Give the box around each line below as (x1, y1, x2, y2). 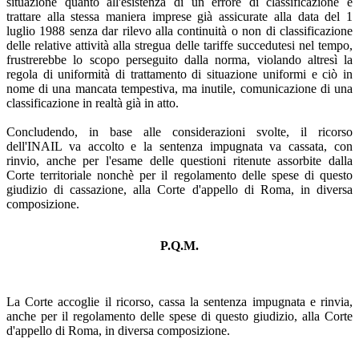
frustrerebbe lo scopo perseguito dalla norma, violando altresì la (6, 52, 353, 67)
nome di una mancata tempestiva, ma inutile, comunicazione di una (6, 81, 353, 95)
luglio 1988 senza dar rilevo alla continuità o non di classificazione (6, 23, 353, 38)
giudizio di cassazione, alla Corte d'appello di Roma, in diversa (6, 182, 353, 196)
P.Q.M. (160, 238, 199, 252)
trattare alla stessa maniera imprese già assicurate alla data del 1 (6, 9, 353, 23)
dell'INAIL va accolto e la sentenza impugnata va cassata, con (6, 139, 353, 153)
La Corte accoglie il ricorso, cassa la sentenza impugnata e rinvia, (6, 294, 353, 309)
